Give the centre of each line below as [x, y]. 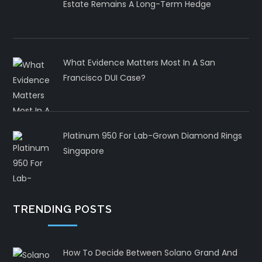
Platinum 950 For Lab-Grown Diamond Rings [152, 136]
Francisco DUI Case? [104, 77]
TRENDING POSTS [63, 209]
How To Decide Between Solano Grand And [150, 253]
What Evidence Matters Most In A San [139, 62]
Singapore [83, 151]
